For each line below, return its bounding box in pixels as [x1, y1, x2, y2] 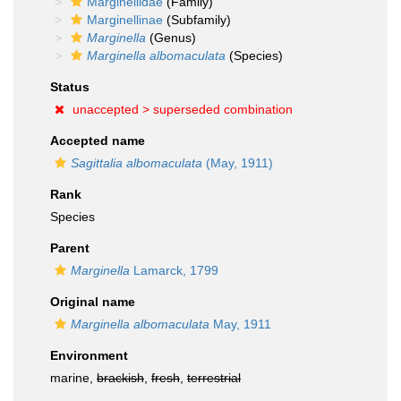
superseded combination [153, 102, 293, 116]
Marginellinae [87, 13, 163, 27]
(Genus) [146, 30, 196, 45]
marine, [50, 371, 97, 385]
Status [50, 80, 90, 94]
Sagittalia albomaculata [71, 156, 202, 170]
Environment [50, 348, 128, 363]
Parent [50, 241, 90, 255]
